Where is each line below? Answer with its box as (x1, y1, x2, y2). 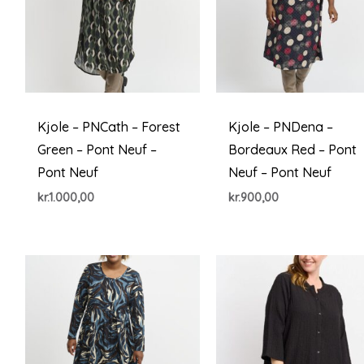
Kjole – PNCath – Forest (37, 118, 180, 135)
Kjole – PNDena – (228, 118, 334, 135)
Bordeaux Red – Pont (228, 141, 357, 158)
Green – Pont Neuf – (37, 141, 157, 158)
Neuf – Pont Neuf (228, 163, 332, 180)
